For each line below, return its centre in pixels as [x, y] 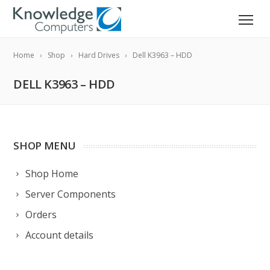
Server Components [71, 194]
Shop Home [52, 174]
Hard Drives [99, 55]
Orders [41, 215]
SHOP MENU [45, 146]
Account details [60, 235]
